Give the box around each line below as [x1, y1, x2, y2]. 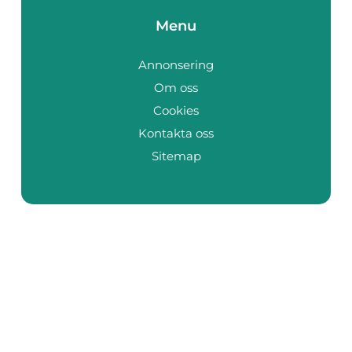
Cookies [153, 103, 199, 119]
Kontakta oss [138, 126, 214, 141]
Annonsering [138, 57, 214, 73]
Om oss [154, 80, 198, 96]
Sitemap [151, 148, 201, 164]
